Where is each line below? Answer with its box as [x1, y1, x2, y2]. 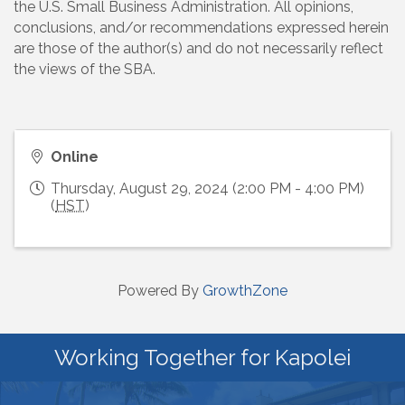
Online [51, 148, 99, 166]
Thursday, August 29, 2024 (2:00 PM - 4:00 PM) [51, 180, 364, 198]
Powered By [118, 282, 202, 300]
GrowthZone [202, 282, 287, 300]
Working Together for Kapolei [54, 344, 351, 372]
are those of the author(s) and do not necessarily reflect [14, 40, 383, 58]
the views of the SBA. [14, 61, 155, 79]
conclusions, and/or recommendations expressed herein [14, 19, 389, 37]
